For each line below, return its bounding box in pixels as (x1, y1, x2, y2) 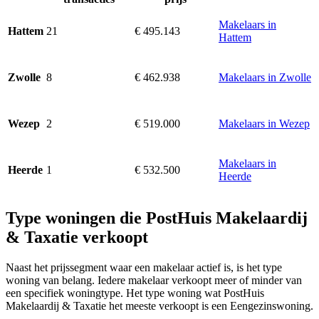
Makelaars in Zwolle (219, 71, 311, 84)
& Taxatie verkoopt (6, 228, 148, 247)
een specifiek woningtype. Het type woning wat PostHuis (6, 286, 264, 299)
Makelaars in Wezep (219, 117, 310, 130)
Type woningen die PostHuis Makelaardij (6, 209, 308, 228)
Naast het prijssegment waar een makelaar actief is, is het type (6, 261, 282, 273)
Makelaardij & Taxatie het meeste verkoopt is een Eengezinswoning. (6, 299, 313, 312)
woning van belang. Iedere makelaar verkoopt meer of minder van (6, 273, 302, 286)
